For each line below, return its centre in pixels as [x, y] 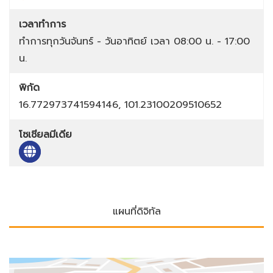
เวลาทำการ [42, 25]
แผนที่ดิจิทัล [136, 212]
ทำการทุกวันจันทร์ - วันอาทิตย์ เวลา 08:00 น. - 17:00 [134, 42]
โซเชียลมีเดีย [45, 135]
